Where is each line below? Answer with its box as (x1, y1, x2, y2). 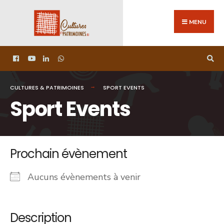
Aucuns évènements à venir (27, 170, 140, 183)
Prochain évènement (10, 145, 127, 162)
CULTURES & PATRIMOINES (10, 83, 84, 91)
